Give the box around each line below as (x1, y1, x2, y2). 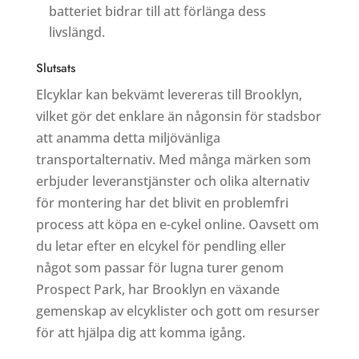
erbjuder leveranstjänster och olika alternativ (35, 171, 309, 190)
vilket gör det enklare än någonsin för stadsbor (35, 107, 321, 125)
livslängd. (48, 22, 105, 41)
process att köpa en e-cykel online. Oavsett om (35, 215, 319, 233)
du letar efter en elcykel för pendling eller (35, 236, 286, 255)
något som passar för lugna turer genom (35, 258, 284, 276)
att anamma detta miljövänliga (35, 128, 220, 147)
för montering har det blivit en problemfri (35, 193, 288, 212)
